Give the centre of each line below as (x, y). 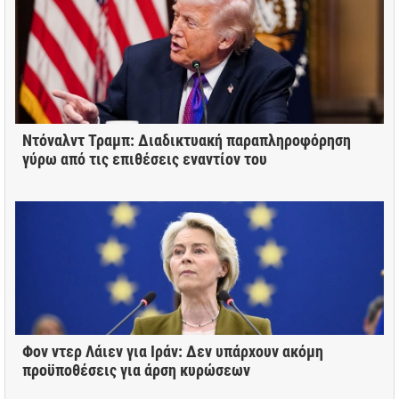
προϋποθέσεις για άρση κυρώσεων (136, 370)
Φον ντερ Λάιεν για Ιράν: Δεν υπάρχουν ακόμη (173, 352)
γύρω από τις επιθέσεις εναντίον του (145, 159)
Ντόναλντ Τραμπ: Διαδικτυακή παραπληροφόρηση (187, 141)
